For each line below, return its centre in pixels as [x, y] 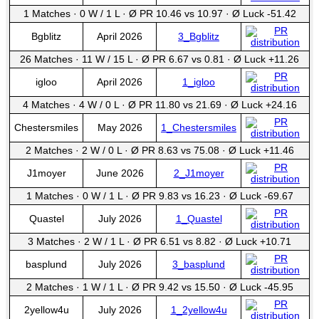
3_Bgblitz [199, 36]
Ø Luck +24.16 [263, 105]
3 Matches [53, 241]
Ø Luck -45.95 [261, 287]
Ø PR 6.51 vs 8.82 [176, 241]
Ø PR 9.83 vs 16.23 [177, 196]
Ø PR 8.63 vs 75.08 [176, 150]
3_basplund [199, 264]
